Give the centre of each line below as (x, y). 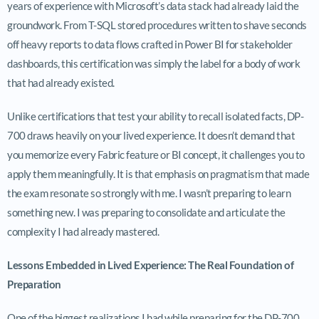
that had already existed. (61, 82)
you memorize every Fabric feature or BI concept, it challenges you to (156, 154)
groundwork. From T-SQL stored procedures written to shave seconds (157, 25)
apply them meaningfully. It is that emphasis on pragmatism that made (158, 173)
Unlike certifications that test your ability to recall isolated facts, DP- (155, 116)
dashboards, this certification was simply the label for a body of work (153, 63)
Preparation (34, 284)
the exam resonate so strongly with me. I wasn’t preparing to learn (149, 193)
